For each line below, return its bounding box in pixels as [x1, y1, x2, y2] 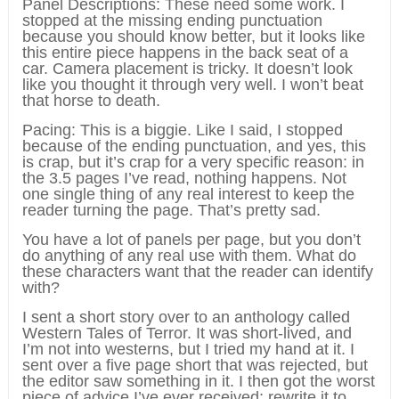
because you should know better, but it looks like [21, 28, 365, 46]
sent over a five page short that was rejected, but [21, 356, 368, 375]
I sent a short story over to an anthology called [21, 308, 350, 327]
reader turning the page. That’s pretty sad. [21, 201, 321, 220]
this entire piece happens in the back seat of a [21, 44, 348, 62]
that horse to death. [21, 92, 160, 110]
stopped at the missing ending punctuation [21, 12, 322, 30]
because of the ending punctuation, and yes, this [21, 137, 366, 156]
